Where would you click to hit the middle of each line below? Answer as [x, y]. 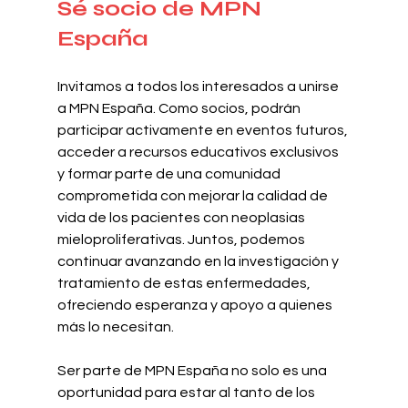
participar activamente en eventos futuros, [204, 130]
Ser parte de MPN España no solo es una [193, 370]
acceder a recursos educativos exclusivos [199, 152]
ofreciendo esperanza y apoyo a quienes [196, 305]
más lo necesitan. [115, 326]
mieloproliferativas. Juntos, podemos [182, 239]
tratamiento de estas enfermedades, [185, 283]
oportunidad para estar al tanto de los [187, 392]
